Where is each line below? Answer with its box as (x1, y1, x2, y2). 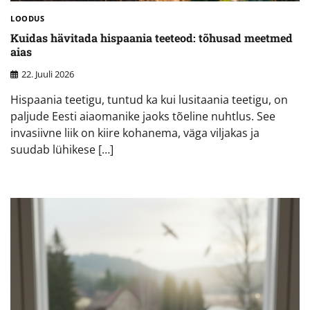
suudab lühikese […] (10, 142, 113, 158)
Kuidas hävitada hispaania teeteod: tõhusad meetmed (10, 30, 293, 45)
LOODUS (10, 12, 44, 24)
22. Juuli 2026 (21, 68, 74, 81)
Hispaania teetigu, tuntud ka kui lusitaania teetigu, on (10, 92, 288, 108)
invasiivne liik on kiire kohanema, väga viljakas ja (10, 125, 259, 141)
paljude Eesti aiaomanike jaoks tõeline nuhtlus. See (10, 109, 275, 125)
